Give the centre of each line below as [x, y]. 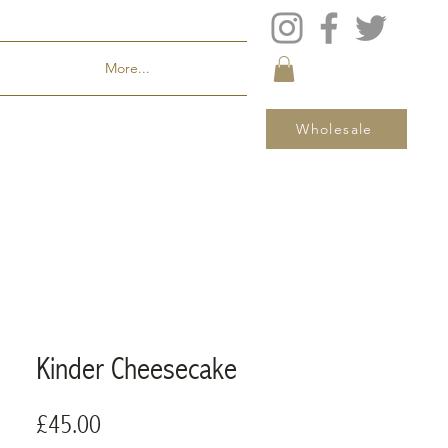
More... [127, 68]
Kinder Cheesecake [136, 369]
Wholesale [334, 129]
